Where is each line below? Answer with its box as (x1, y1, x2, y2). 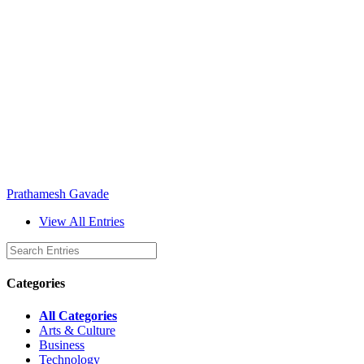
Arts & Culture (39, 323, 115, 337)
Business (39, 337, 84, 352)
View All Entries (39, 214, 124, 228)
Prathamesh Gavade (6, 187, 109, 201)
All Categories (39, 308, 117, 323)
